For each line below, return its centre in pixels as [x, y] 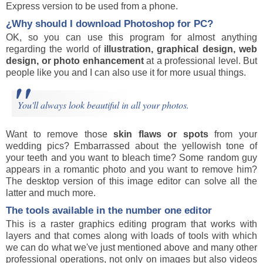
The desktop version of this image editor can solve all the [131, 181]
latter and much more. [51, 193]
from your [233, 134]
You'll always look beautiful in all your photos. [103, 105]
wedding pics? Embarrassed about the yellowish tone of [131, 146]
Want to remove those [60, 134]
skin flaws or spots [161, 134]
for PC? [194, 24]
